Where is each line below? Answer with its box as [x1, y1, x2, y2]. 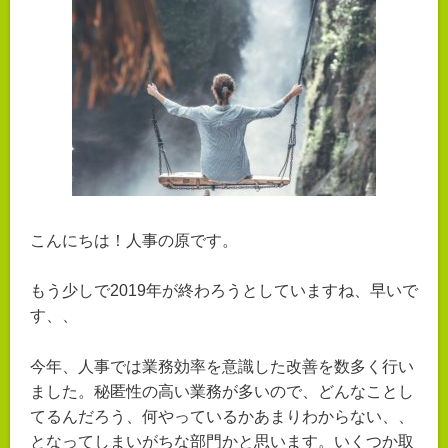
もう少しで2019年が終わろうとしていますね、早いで [30, 282, 418, 300]
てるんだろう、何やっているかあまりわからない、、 [30, 408, 414, 426]
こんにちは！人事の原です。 [30, 231, 238, 249]
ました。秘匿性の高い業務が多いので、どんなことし [30, 383, 414, 401]
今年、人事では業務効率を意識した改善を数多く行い [30, 358, 414, 376]
